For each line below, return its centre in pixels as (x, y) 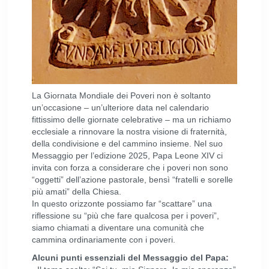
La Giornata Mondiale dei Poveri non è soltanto (122, 95)
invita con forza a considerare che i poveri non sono (130, 168)
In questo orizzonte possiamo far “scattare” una (122, 204)
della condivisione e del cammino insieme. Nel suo (128, 144)
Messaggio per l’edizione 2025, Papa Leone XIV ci (128, 156)
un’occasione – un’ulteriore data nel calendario (121, 107)
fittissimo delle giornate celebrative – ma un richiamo (132, 119)
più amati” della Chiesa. (77, 192)
